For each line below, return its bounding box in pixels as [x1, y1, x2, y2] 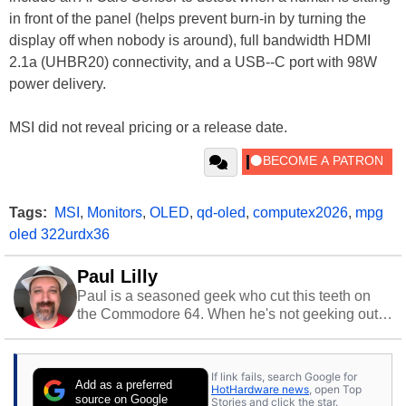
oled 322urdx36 [9, 226, 110, 242]
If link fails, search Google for [211, 370, 357, 384]
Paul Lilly [77, 266, 158, 286]
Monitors [87, 204, 142, 220]
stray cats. [77, 342, 141, 358]
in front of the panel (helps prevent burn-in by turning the [9, 10, 366, 26]
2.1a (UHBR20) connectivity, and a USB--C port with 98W [9, 53, 377, 70]
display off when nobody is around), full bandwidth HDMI [9, 32, 371, 48]
